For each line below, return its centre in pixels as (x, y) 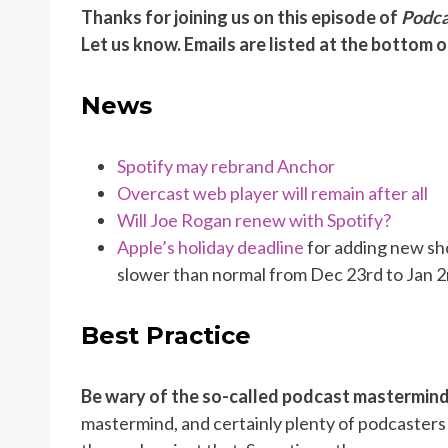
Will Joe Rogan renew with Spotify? (255, 219)
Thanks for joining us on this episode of (241, 16)
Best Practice (166, 335)
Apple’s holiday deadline (210, 246)
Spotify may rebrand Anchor (226, 165)
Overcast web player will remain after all (272, 192)
